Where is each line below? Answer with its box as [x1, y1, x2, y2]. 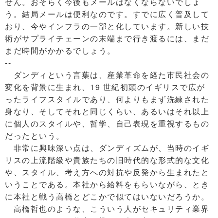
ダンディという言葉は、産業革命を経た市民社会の [5, 69, 209, 81]
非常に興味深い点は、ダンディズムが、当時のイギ [5, 142, 209, 154]
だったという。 [5, 130, 65, 142]
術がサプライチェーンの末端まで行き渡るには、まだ [5, 33, 209, 44]
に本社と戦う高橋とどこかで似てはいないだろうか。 [5, 191, 209, 202]
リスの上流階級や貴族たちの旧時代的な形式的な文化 [5, 154, 209, 166]
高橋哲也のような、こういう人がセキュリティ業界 [5, 203, 209, 215]
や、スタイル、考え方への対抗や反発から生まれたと [5, 166, 209, 178]
